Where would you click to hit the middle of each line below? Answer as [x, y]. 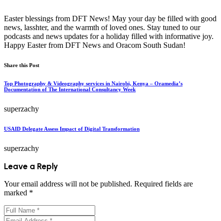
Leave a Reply [31, 166]
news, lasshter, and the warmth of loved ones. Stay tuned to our [102, 27]
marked [17, 192]
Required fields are [164, 184]
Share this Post [22, 65]
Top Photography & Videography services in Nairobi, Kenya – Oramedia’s [93, 83]
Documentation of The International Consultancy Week [70, 89]
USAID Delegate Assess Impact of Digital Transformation [72, 129]
